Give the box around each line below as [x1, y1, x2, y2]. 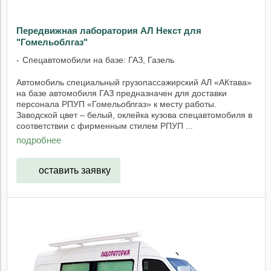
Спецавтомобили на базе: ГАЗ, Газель [22, 54, 174, 65]
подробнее [16, 135, 61, 146]
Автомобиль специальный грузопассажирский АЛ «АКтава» [16, 77, 252, 87]
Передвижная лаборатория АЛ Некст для [16, 25, 201, 36]
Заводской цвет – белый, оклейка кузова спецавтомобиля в [16, 109, 252, 120]
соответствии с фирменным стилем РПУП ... [16, 120, 193, 131]
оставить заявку [38, 165, 111, 175]
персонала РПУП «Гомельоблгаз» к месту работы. [16, 99, 217, 109]
